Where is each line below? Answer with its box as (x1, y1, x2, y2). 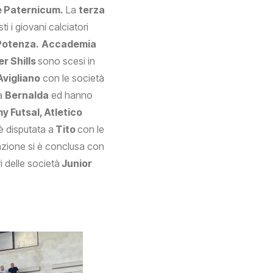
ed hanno (49, 89, 93, 102)
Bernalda (5, 89, 49, 102)
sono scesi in (38, 55, 95, 68)
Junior (60, 157, 92, 170)
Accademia (41, 38, 96, 51)
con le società (40, 72, 104, 85)
